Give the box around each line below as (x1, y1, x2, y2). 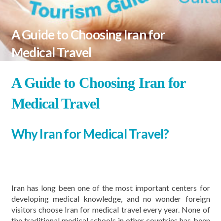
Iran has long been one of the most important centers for (11, 183, 210, 192)
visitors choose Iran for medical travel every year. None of (11, 205, 210, 214)
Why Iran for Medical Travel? (11, 126, 169, 142)
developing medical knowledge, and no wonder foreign (11, 194, 210, 203)
